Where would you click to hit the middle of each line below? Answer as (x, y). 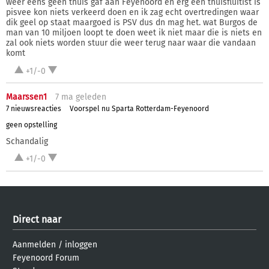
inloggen (81, 244)
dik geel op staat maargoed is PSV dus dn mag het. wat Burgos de (132, 23)
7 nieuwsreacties (34, 108)
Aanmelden (34, 244)
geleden (90, 97)
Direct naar (37, 219)
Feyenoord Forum (46, 258)
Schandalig (27, 141)
